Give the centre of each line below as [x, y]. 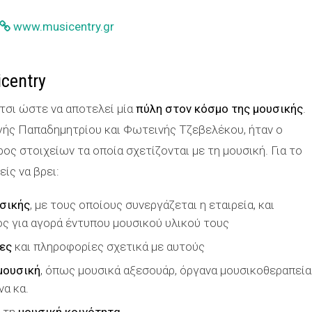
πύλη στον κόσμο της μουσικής [219, 109]
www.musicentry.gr [64, 26]
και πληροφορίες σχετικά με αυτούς [108, 247]
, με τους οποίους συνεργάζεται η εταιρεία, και [152, 205]
